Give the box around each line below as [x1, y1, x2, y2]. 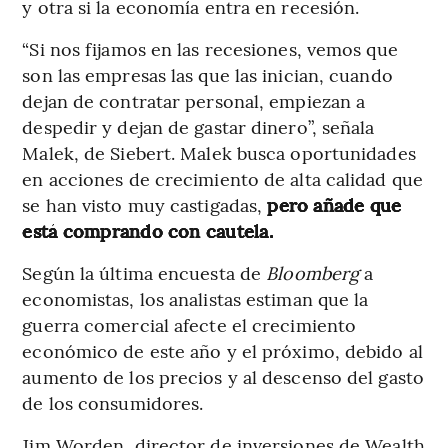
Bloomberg [266, 259, 365, 285]
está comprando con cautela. [22, 217, 273, 243]
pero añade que [267, 191, 402, 217]
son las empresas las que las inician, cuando [22, 61, 393, 87]
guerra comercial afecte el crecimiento [22, 311, 357, 337]
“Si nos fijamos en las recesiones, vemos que [22, 35, 398, 61]
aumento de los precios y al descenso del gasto [22, 363, 424, 389]
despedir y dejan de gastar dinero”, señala [22, 113, 375, 139]
